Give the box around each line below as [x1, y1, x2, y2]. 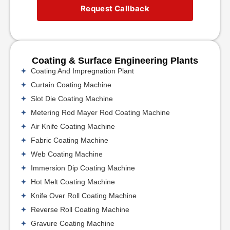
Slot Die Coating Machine [31, 94, 113, 103]
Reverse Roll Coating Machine [31, 205, 129, 214]
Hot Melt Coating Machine [31, 177, 115, 186]
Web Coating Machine [31, 149, 103, 158]
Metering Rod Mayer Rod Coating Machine [31, 108, 170, 117]
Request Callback [80, 3, 150, 13]
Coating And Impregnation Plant [31, 66, 134, 75]
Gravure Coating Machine [31, 219, 114, 227]
